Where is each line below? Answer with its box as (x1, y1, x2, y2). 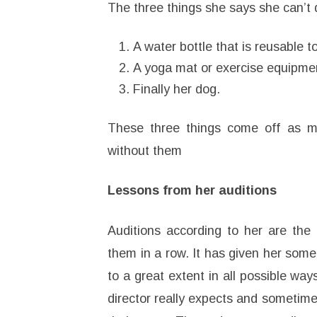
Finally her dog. (133, 82, 220, 97)
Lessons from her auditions (108, 183, 277, 198)
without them (108, 144, 182, 158)
